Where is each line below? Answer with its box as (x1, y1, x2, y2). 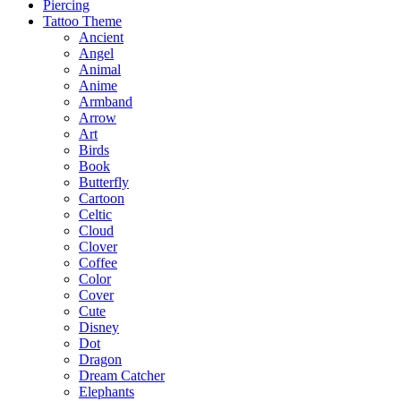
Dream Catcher (79, 367, 165, 383)
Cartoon (79, 190, 124, 206)
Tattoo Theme (43, 13, 122, 29)
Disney (79, 319, 119, 335)
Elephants (79, 383, 134, 399)
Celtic (79, 206, 112, 222)
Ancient (79, 29, 124, 45)
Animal (79, 61, 121, 77)
